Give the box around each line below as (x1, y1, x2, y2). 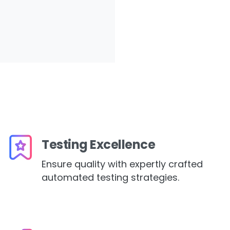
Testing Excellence (42, 136, 156, 154)
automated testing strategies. (42, 171, 179, 184)
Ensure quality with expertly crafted (42, 158, 203, 171)
